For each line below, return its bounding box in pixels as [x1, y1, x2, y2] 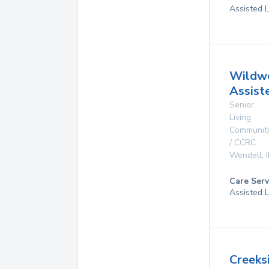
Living [229, 112, 251, 123]
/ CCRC [229, 137, 256, 148]
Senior [229, 99, 254, 110]
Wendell [229, 150, 262, 161]
